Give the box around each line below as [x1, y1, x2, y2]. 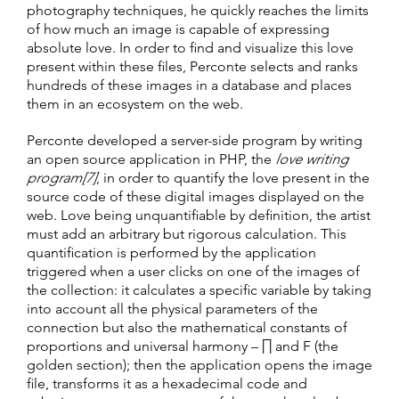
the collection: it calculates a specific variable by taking [27, 281, 371, 299]
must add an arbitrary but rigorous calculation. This [27, 225, 346, 243]
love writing [275, 151, 348, 168]
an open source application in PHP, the [27, 151, 275, 168]
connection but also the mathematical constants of [27, 319, 347, 337]
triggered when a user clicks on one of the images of [27, 263, 360, 281]
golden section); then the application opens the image [27, 356, 372, 374]
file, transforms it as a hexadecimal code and [27, 375, 307, 393]
